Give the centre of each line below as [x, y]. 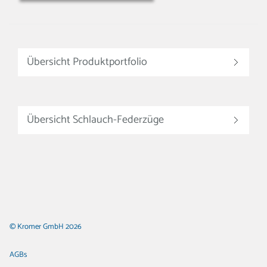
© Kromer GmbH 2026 [46, 226]
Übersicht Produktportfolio [87, 62]
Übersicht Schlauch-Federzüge [95, 119]
